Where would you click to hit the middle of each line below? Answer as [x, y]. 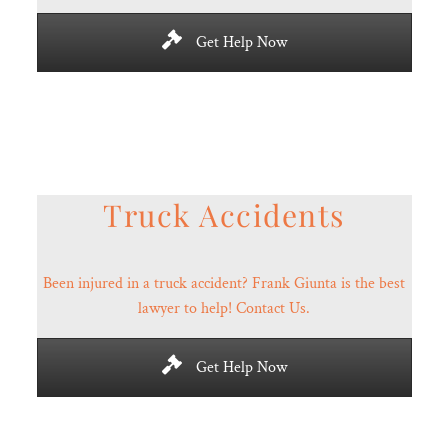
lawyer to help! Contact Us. [224, 308]
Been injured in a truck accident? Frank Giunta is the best [224, 283]
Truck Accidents [224, 214]
